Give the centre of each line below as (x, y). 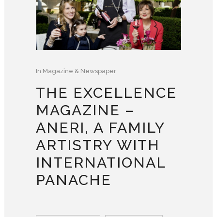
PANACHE (74, 180)
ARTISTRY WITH (98, 145)
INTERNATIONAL (101, 163)
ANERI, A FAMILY (100, 128)
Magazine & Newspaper (79, 71)
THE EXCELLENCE (106, 93)
